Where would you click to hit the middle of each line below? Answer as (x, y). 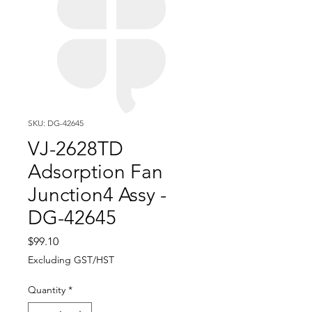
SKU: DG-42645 (56, 123)
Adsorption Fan (95, 172)
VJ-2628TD (76, 149)
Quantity (47, 290)
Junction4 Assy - (97, 195)
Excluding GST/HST (71, 260)
